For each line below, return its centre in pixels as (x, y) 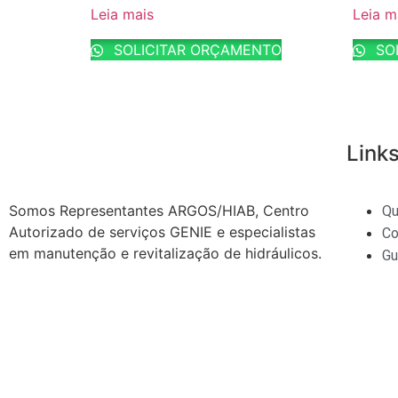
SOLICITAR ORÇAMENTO (195, 50)
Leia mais (122, 15)
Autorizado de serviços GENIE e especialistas (162, 231)
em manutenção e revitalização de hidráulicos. (165, 253)
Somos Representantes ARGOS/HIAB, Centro (159, 210)
